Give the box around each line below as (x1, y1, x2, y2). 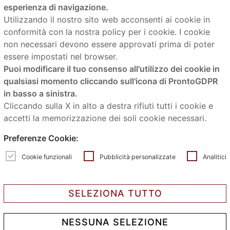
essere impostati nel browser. (4, 51, 118, 62)
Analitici (202, 152, 226, 161)
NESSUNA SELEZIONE (62, 217, 168, 228)
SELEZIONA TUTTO (68, 188, 162, 199)
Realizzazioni (92, 76, 138, 89)
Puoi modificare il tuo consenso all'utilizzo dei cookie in (4, 63, 220, 74)
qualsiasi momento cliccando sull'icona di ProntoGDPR (4, 75, 218, 86)
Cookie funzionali (22, 152, 72, 161)
